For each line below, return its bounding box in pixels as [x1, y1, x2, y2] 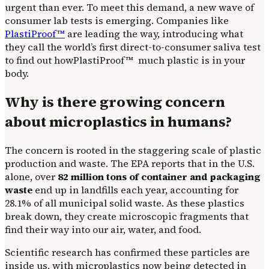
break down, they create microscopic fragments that [5, 209, 249, 223]
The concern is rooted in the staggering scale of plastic [5, 143, 261, 157]
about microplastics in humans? [5, 111, 232, 131]
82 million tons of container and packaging [58, 169, 261, 183]
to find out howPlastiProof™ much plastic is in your [5, 53, 245, 67]
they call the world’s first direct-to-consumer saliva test [5, 40, 261, 53]
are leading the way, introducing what [65, 26, 243, 40]
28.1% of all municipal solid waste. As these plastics [5, 196, 244, 210]
